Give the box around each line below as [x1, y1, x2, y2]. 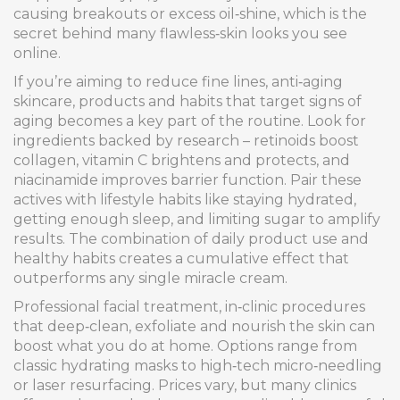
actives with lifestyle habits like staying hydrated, [13, 191, 356, 208]
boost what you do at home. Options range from [13, 337, 357, 354]
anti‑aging [271, 73, 343, 90]
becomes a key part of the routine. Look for [54, 112, 366, 129]
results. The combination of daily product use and [13, 230, 369, 247]
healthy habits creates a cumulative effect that [13, 250, 349, 267]
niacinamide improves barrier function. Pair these [13, 171, 362, 188]
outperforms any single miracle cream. [13, 270, 287, 287]
